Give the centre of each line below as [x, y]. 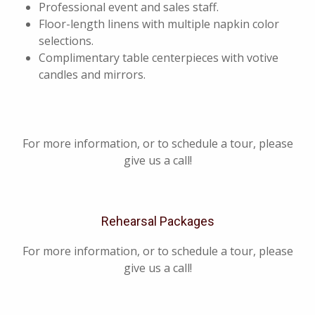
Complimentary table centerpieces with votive [159, 58]
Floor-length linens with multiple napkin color [159, 24]
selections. [66, 41]
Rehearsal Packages [157, 221]
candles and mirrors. [92, 75]
